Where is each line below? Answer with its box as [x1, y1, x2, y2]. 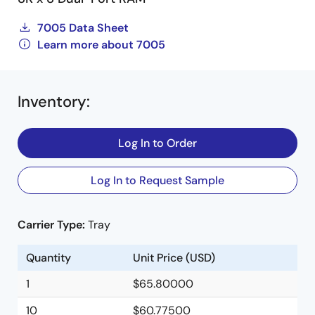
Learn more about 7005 [37, 37, 165, 52]
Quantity [26, 250, 71, 265]
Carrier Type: [18, 217, 88, 232]
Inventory [18, 91, 86, 112]
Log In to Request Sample [91, 173, 224, 188]
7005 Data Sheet [37, 20, 129, 35]
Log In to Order [118, 136, 197, 150]
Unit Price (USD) [133, 250, 215, 265]
